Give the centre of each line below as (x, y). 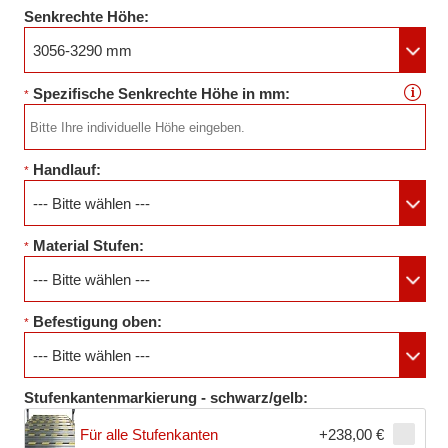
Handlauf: (69, 170)
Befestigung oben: (99, 322)
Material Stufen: (90, 246)
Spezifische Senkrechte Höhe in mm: (161, 94)
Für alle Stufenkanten (149, 434)
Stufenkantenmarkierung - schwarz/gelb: (168, 398)
